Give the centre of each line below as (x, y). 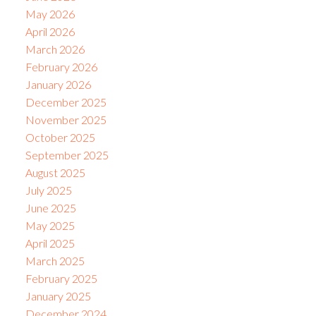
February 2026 (61, 67)
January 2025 (58, 296)
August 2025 (55, 173)
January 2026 (58, 85)
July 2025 (48, 190)
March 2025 (55, 261)
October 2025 (60, 138)
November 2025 (66, 120)
